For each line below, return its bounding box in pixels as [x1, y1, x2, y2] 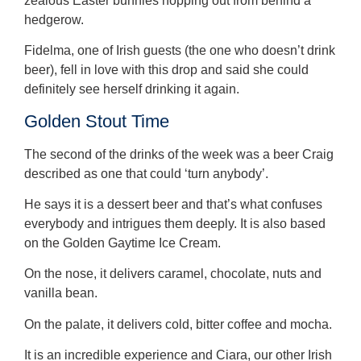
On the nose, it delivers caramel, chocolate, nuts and [24, 267, 322, 281]
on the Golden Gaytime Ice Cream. [24, 235, 222, 250]
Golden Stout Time [24, 110, 170, 131]
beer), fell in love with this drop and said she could [24, 63, 309, 77]
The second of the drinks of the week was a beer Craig [24, 147, 334, 161]
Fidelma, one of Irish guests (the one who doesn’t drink [24, 44, 336, 58]
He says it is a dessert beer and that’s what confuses [24, 197, 323, 211]
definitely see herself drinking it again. [24, 82, 240, 97]
